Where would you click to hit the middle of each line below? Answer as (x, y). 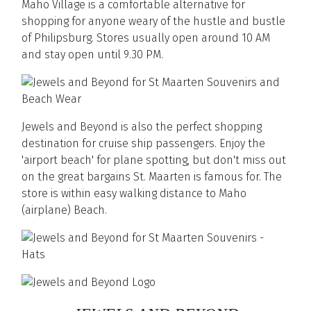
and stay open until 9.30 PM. (92, 54)
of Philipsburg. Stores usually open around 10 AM (146, 38)
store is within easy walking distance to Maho (134, 193)
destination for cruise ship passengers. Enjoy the (143, 143)
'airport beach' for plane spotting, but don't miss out (154, 160)
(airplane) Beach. (64, 210)
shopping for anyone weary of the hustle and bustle (153, 21)
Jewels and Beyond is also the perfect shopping (142, 127)
